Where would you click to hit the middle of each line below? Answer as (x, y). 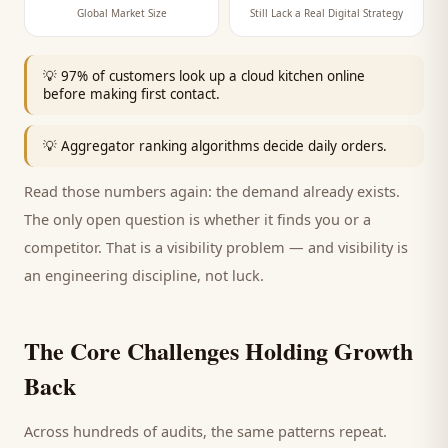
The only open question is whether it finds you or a (197, 219)
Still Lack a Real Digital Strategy (326, 13)
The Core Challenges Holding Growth (218, 350)
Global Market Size (121, 13)
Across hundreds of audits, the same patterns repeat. (205, 431)
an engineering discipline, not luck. (144, 275)
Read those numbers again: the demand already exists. (212, 191)
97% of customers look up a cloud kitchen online (213, 76)
